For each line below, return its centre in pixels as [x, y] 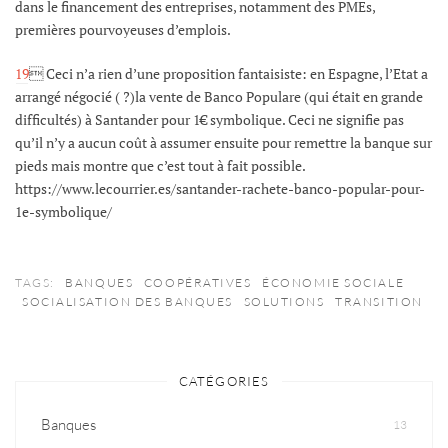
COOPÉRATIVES [197, 282]
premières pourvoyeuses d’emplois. [123, 29]
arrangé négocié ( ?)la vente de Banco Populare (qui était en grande [219, 96]
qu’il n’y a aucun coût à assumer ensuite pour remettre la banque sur [223, 142]
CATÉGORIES [224, 380]
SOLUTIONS [284, 301]
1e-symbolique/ [63, 211]
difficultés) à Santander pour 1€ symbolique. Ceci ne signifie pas [209, 119]
